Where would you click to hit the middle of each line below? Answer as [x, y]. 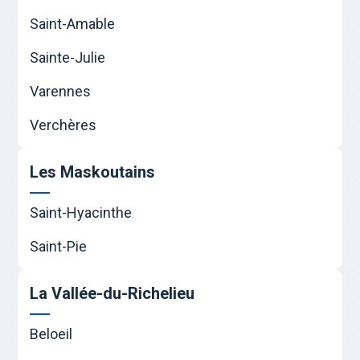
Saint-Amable [73, 24]
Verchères [63, 125]
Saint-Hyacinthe [81, 213]
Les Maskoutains [93, 172]
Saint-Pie [59, 247]
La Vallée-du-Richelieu [112, 294]
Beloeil [51, 334]
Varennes [61, 92]
